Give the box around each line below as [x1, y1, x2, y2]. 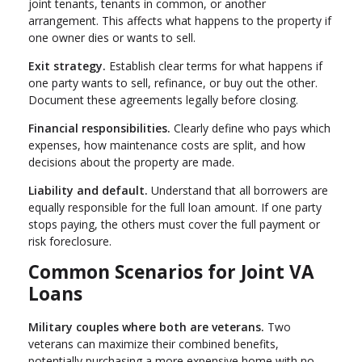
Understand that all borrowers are [148, 183, 328, 199]
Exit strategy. [28, 58, 106, 74]
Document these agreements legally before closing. [28, 92, 298, 108]
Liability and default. [28, 183, 148, 199]
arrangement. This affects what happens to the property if [28, 13, 331, 29]
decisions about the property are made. [28, 154, 234, 170]
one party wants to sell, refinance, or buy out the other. [28, 75, 318, 91]
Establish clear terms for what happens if [106, 58, 322, 74]
